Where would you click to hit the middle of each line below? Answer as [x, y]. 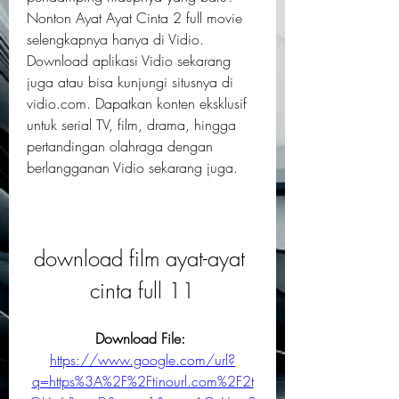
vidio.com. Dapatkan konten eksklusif [137, 103]
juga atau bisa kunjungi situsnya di [130, 82]
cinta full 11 [142, 290]
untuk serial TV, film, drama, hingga [131, 125]
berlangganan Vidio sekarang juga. [132, 167]
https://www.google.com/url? [142, 360]
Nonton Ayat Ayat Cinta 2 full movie [134, 18]
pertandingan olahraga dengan [120, 146]
